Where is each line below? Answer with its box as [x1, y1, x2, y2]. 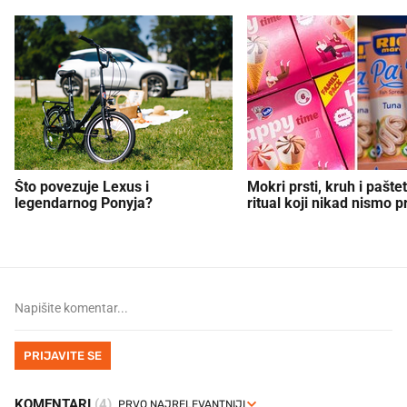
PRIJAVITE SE [24, 348, 102, 362]
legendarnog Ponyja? [15, 194, 153, 212]
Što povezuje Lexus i [15, 177, 149, 195]
